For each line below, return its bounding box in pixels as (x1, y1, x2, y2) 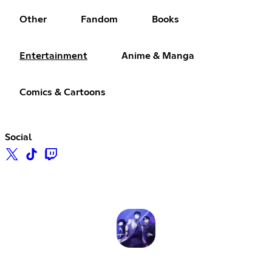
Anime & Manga (121, 51, 194, 61)
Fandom (81, 15, 118, 25)
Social (5, 132, 32, 143)
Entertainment (19, 51, 87, 61)
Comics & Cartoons (19, 87, 106, 98)
